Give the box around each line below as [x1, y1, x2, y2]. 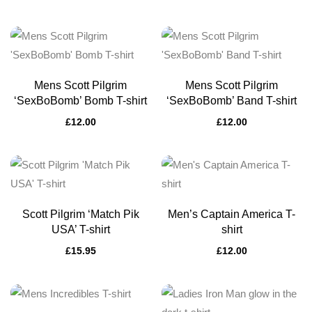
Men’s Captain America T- [168, 208, 295, 220]
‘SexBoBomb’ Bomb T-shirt [14, 95, 147, 107]
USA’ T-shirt [51, 224, 110, 235]
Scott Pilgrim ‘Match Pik [22, 208, 139, 220]
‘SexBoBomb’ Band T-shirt [166, 95, 297, 107]
